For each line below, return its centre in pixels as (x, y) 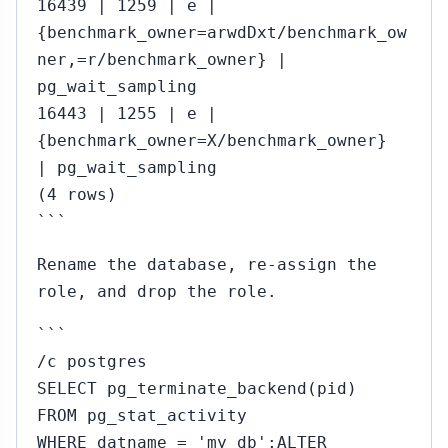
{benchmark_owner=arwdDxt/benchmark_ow (222, 32)
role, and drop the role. (157, 291)
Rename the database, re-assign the (207, 264)
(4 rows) (77, 194)
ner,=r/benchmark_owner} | (162, 59)
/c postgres (92, 361)
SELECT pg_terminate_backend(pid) (197, 388)
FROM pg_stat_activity (142, 415)
